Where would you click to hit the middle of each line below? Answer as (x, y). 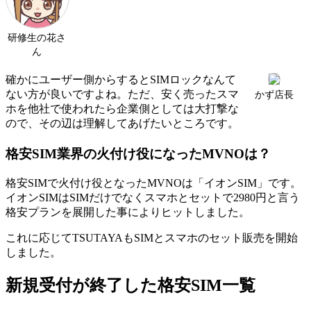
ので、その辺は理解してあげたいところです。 (122, 123)
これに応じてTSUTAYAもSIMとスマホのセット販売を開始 (152, 237)
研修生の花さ (37, 37)
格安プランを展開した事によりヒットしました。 (128, 212)
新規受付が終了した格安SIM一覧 (131, 285)
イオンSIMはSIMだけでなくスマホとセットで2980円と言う (153, 197)
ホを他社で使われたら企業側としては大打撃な (122, 108)
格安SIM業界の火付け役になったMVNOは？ (138, 153)
